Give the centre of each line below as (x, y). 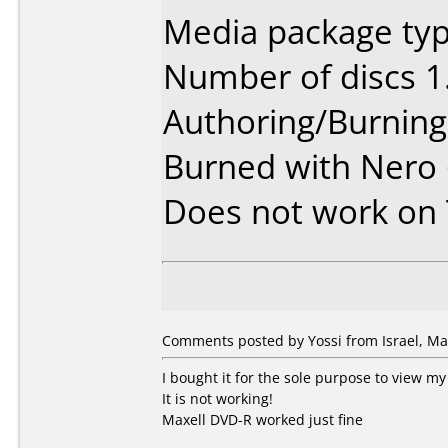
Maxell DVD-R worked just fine (262, 419)
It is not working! (217, 398)
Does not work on (304, 211)
